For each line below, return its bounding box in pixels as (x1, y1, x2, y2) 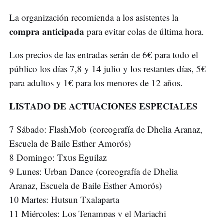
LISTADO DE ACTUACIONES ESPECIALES (9, 99, 198, 112)
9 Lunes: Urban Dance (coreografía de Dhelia (9, 165, 178, 177)
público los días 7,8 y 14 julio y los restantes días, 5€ (9, 62, 206, 75)
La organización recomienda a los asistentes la (9, 11, 178, 23)
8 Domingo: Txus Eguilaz (9, 151, 107, 163)
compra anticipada (9, 24, 84, 38)
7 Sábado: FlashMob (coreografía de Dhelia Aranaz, (9, 123, 202, 135)
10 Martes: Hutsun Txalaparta (9, 193, 119, 205)
